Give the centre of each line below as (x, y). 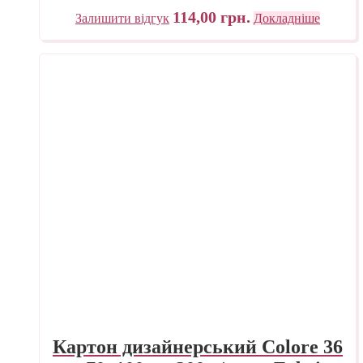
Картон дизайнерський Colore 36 (198, 346)
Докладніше (287, 18)
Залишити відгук (122, 18)
